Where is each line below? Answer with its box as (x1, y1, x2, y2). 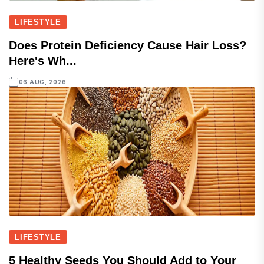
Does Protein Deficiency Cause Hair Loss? (9, 39, 246, 52)
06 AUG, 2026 (18, 78, 67, 86)
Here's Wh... (9, 54, 77, 68)
